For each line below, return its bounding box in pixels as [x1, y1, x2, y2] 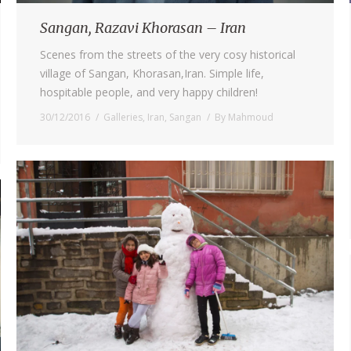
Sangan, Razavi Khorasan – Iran [40, 18, 246, 37]
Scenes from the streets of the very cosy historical [40, 46, 295, 62]
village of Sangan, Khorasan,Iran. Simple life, [40, 65, 264, 81]
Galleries [103, 110, 143, 124]
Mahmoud [228, 110, 273, 124]
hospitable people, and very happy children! [40, 84, 258, 100]
